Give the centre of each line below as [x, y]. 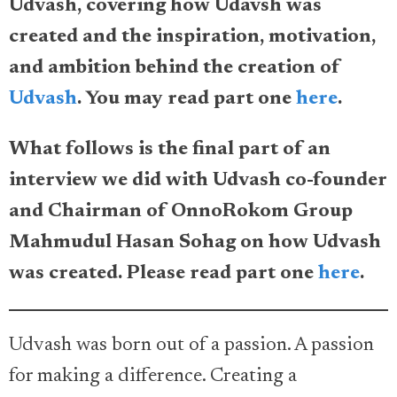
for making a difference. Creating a [153, 377]
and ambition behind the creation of [175, 68]
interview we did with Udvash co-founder [198, 181]
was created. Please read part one [163, 274]
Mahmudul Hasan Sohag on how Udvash [195, 243]
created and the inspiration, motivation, [192, 37]
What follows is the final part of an [170, 150]
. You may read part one [187, 99]
